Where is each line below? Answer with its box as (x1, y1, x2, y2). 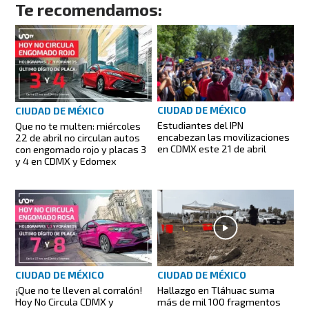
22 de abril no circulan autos (15, 131, 141, 143)
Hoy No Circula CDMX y (15, 295, 114, 308)
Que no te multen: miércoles (15, 119, 141, 132)
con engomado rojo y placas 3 (15, 143, 147, 155)
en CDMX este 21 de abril (157, 143, 266, 155)
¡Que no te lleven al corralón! (15, 283, 143, 296)
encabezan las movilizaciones (157, 131, 290, 143)
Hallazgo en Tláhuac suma (157, 283, 275, 296)
